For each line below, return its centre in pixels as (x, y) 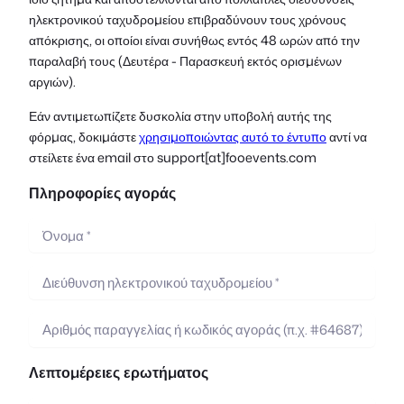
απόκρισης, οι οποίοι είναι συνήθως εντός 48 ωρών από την (194, 41)
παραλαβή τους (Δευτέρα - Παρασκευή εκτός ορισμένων (185, 61)
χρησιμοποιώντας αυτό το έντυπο (233, 136)
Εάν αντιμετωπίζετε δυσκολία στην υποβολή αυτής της (180, 115)
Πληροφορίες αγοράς (102, 193)
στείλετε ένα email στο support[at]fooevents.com (173, 157)
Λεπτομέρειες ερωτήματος (119, 372)
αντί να (347, 136)
